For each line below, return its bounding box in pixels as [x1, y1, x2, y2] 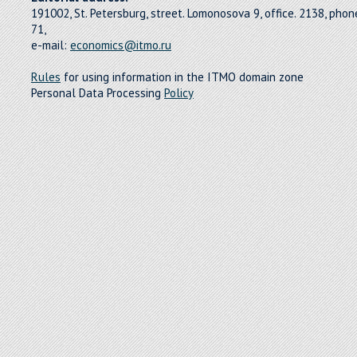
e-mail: [31, 37, 70, 53]
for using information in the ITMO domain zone [61, 69, 304, 84]
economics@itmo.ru [70, 37, 171, 53]
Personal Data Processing [31, 85, 164, 100]
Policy [164, 85, 194, 100]
